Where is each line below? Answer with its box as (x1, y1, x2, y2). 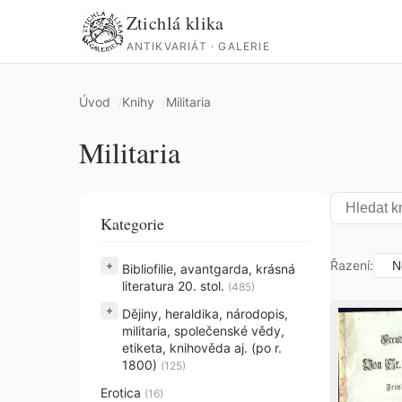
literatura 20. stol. (122, 278, 228, 293)
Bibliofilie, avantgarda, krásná (122, 261, 295, 276)
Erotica (100, 385, 144, 400)
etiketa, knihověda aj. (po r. (122, 340, 282, 355)
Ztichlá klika (126, 10, 224, 35)
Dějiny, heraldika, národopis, (122, 306, 288, 321)
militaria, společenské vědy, (122, 323, 284, 338)
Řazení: (330, 258, 373, 273)
